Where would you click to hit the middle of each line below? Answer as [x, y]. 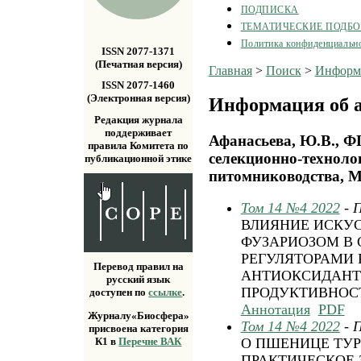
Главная [230, 70]
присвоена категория [138, 329]
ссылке [166, 293]
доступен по [119, 293]
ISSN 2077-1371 [139, 51]
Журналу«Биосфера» [138, 316]
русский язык [139, 280]
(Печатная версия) [138, 64]
